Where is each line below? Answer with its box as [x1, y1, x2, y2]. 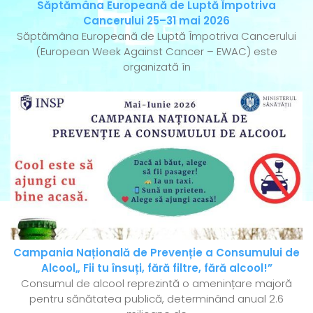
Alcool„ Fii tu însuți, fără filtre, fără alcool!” [41, 261, 272, 276]
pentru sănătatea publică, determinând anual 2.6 [29, 291, 284, 307]
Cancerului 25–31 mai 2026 [83, 13, 230, 28]
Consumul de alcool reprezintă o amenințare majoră [21, 276, 292, 291]
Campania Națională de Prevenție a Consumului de [13, 245, 300, 261]
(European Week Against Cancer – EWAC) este [36, 43, 277, 59]
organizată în [122, 59, 191, 74]
